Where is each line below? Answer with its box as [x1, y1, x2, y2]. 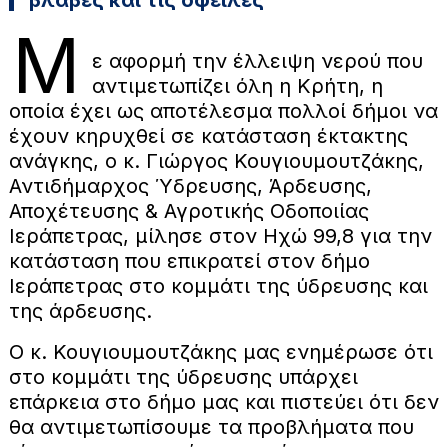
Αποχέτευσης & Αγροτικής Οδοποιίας [8, 198, 369, 223]
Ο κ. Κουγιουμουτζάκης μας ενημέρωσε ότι [8, 339, 433, 364]
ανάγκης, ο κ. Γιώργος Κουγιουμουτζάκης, [8, 148, 424, 173]
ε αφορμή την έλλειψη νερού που [91, 48, 423, 73]
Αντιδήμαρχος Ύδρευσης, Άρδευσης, [8, 173, 372, 198]
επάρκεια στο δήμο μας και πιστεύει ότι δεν [8, 389, 439, 414]
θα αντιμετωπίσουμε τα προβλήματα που [8, 414, 414, 439]
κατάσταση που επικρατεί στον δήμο [8, 248, 370, 273]
